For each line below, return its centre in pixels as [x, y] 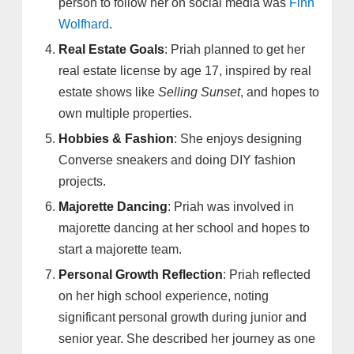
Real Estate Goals [112, 50]
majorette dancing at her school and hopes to [185, 228]
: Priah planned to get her [235, 50]
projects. [83, 182]
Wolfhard [84, 24]
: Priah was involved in [231, 207]
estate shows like [109, 92]
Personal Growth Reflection [141, 275]
